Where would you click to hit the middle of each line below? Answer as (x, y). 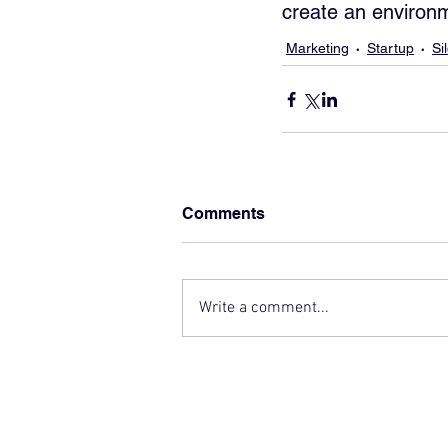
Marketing (317, 48)
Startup (390, 48)
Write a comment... (264, 308)
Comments (223, 214)
